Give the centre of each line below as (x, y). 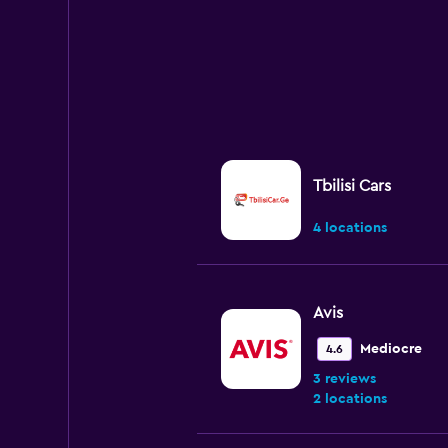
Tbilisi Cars (351, 186)
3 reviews (344, 379)
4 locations (349, 228)
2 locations (349, 399)
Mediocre (390, 349)
